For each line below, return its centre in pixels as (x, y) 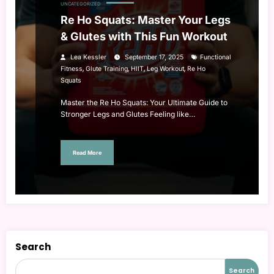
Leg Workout (165, 69)
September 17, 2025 (154, 57)
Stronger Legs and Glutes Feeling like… (128, 114)
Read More (87, 152)
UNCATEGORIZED (80, 4)
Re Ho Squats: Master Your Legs (146, 20)
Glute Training (107, 69)
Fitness (72, 69)
